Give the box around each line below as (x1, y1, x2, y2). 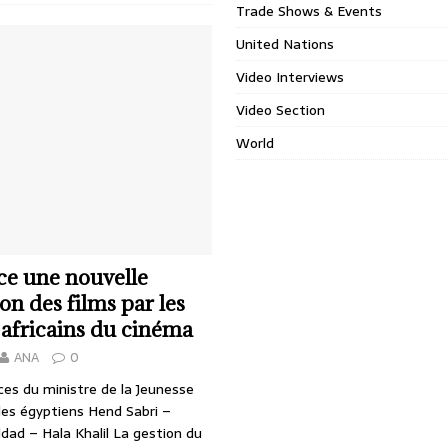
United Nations (236, 33, 335, 55)
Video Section (236, 99, 326, 121)
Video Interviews (236, 66, 345, 88)
